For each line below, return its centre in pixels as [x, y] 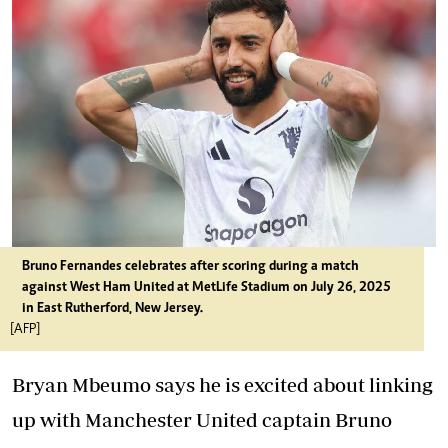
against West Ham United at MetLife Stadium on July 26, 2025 [206, 288]
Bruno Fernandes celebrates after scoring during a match [190, 267]
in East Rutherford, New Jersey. [112, 309]
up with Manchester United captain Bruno [202, 419]
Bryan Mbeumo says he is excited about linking [222, 384]
